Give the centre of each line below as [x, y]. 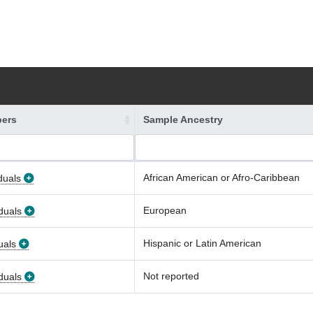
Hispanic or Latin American [202, 243]
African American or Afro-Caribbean [221, 177]
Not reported [171, 276]
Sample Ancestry [183, 119]
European [165, 210]
